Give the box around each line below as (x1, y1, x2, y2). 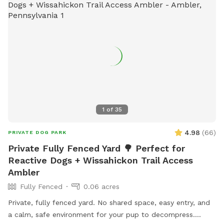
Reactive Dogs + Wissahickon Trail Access (8, 155, 193, 166)
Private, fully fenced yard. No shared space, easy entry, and (8, 198, 210, 207)
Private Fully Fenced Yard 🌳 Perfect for (8, 143, 185, 154)
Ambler (8, 167, 39, 178)
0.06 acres (83, 182, 119, 191)
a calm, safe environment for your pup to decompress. (8, 210, 195, 219)
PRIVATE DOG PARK (8, 129, 66, 135)
